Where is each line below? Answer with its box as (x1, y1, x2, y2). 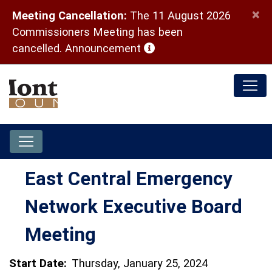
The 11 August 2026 (127, 9, 231, 22)
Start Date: (9, 257, 67, 270)
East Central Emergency (25, 168, 233, 190)
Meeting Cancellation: (12, 9, 127, 22)
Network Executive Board (25, 195, 242, 218)
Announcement (65, 42, 144, 55)
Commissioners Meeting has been (12, 25, 183, 38)
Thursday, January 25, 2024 (72, 257, 208, 270)
